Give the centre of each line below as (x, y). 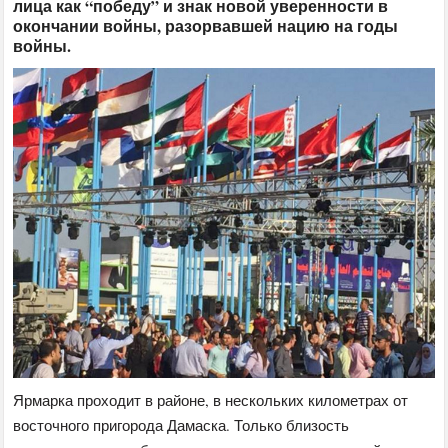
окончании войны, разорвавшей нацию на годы (206, 25)
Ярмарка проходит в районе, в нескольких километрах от (211, 400)
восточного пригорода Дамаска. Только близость (181, 425)
